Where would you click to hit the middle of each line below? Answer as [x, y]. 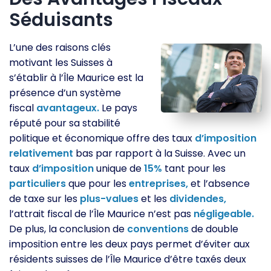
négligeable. [224, 214]
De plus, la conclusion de [68, 229]
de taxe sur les [44, 199]
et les [154, 199]
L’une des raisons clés [60, 47]
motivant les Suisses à [61, 63]
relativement [41, 153]
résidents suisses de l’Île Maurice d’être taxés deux [128, 259]
